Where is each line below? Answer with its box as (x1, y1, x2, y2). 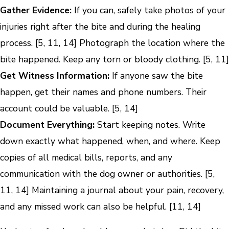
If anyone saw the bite (109, 69, 203, 82)
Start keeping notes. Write (95, 118, 205, 131)
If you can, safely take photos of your (72, 4, 225, 16)
